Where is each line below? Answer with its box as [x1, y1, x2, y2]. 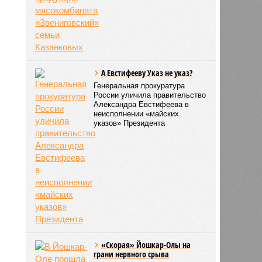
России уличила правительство [94, 90, 206, 99]
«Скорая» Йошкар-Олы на [101, 239, 191, 250]
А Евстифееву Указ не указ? [101, 67, 193, 78]
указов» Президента [94, 118, 166, 127]
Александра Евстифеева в [94, 99, 189, 109]
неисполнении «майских [94, 109, 180, 118]
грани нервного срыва [94, 248, 170, 260]
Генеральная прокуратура [94, 81, 185, 90]
